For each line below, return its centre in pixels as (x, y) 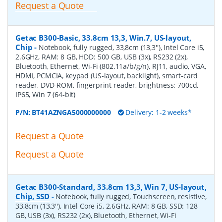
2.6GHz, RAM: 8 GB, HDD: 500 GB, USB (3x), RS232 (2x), (102, 57)
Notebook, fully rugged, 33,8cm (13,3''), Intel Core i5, (122, 48)
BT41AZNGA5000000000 (71, 112)
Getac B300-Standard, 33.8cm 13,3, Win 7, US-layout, (111, 187)
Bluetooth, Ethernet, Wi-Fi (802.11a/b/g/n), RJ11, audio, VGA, (111, 66)
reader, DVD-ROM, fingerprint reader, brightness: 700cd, (107, 85)
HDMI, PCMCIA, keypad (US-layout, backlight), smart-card (107, 76)
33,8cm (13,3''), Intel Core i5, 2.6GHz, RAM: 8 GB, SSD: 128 (107, 206)
